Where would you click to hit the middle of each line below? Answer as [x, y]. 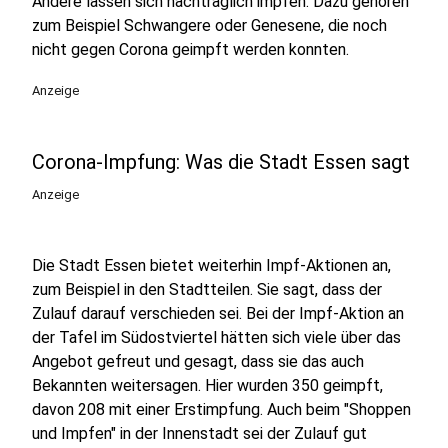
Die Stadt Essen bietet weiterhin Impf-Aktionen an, [211, 265]
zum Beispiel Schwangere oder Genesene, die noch [209, 25]
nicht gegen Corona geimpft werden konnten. [190, 49]
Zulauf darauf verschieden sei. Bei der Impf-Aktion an [218, 313]
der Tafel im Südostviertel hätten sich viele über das [216, 337]
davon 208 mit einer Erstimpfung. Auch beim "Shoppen [221, 409]
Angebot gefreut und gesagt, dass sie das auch [198, 361]
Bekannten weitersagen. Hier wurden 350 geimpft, [207, 385]
